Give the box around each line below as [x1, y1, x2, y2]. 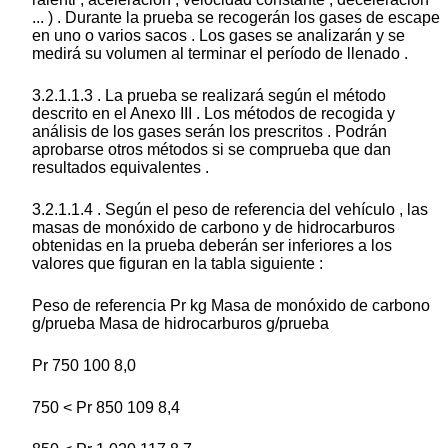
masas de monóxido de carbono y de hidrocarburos [32, 219, 395, 237]
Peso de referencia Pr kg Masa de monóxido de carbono [32, 297, 430, 315]
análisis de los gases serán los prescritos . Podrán [32, 123, 387, 141]
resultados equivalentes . [32, 159, 209, 177]
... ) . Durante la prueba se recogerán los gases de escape [32, 9, 440, 27]
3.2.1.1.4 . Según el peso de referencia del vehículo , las [32, 201, 428, 219]
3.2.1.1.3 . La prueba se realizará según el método [32, 87, 386, 105]
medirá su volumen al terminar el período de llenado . [32, 45, 408, 63]
